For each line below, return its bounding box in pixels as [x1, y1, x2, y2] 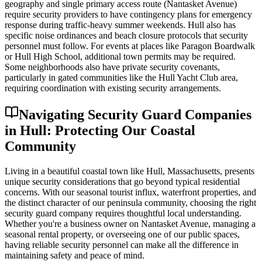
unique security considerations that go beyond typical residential [5, 177, 240, 187]
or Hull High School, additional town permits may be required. [5, 51, 236, 62]
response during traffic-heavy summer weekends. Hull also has [5, 20, 236, 30]
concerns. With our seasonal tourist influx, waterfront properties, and [5, 187, 256, 198]
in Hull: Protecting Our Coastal [5, 123, 195, 139]
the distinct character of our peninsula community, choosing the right [5, 198, 256, 208]
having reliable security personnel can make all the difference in [5, 240, 239, 250]
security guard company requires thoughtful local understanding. [5, 208, 242, 219]
